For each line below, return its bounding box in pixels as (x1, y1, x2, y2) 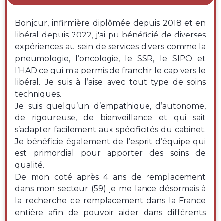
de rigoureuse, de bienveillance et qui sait (15, 113, 206, 123)
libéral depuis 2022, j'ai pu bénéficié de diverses (15, 30, 206, 40)
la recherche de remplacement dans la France (15, 196, 206, 206)
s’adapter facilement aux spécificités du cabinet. (15, 125, 206, 135)
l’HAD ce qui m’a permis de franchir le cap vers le (15, 66, 206, 75)
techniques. (15, 89, 64, 99)
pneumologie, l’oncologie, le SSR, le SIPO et (15, 54, 206, 64)
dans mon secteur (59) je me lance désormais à (15, 184, 206, 194)
